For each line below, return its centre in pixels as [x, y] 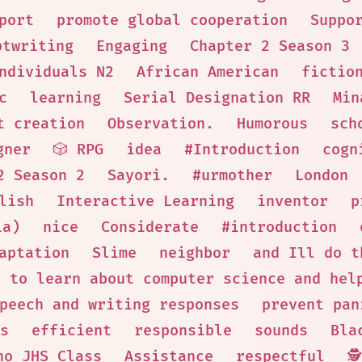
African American [207, 72]
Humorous [272, 124]
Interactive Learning [145, 202]
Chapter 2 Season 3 [270, 46]
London [321, 176]
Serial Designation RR [217, 98]
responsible [183, 331]
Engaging [132, 46]
